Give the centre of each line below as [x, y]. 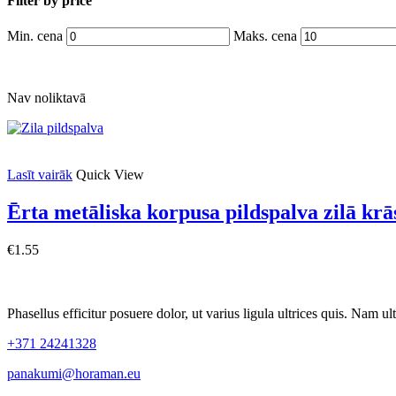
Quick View [110, 174]
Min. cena [35, 35]
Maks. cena [265, 35]
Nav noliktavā [46, 97]
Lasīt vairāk [40, 174]
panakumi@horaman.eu [74, 373]
